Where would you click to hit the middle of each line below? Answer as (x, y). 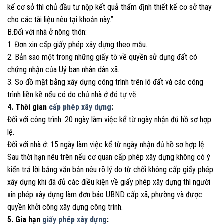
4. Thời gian (28, 107)
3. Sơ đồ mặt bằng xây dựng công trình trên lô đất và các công (105, 82)
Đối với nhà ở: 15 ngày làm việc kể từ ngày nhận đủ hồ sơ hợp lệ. (107, 145)
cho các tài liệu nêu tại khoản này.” (60, 20)
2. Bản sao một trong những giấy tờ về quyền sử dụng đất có (102, 57)
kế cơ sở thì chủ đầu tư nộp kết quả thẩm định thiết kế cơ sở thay (110, 7)
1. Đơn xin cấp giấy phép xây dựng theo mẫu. (77, 45)
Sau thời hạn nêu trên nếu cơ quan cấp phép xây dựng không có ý (109, 157)
